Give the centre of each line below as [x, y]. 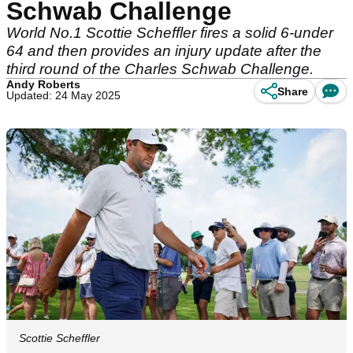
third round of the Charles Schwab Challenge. [160, 69]
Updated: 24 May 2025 [63, 95]
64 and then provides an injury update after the [164, 51]
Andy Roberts [43, 84]
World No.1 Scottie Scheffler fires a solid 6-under [170, 33]
